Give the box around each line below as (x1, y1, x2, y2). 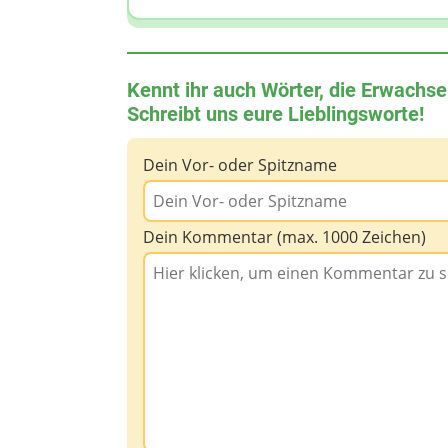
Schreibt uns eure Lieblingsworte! (127, 102, 424, 127)
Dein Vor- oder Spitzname (143, 154, 337, 177)
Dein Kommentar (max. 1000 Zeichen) (143, 226, 426, 249)
